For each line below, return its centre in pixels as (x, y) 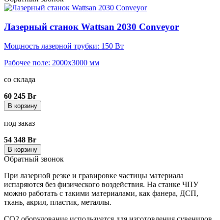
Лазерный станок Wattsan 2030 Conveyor (91, 27)
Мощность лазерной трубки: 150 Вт (64, 46)
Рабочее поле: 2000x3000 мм (52, 62)
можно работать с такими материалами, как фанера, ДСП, (101, 193)
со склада (20, 79)
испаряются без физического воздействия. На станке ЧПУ (101, 184)
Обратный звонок (34, 159)
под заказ (19, 123)
